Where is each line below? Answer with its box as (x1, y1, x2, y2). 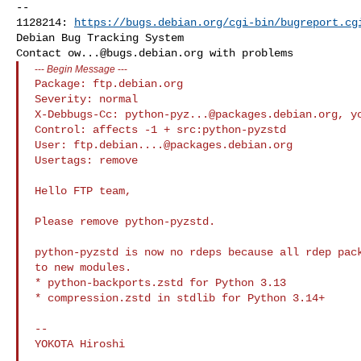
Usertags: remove (35, 153, 138, 167)
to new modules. (35, 260, 131, 274)
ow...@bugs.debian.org (68, 46, 203, 60)
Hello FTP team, (35, 184, 131, 197)
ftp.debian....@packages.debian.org (73, 138, 293, 151)
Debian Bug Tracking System (16, 31, 184, 44)
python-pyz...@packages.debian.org (125, 107, 338, 121)
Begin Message (47, 63, 115, 74)
